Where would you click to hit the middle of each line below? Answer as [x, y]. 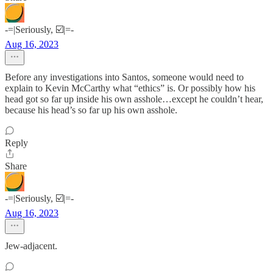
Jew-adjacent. [31, 246]
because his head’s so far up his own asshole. [91, 110]
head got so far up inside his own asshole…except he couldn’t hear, [134, 99]
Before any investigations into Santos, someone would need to [124, 77]
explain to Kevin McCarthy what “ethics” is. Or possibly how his [130, 88]
